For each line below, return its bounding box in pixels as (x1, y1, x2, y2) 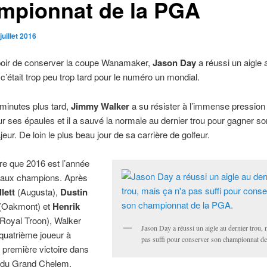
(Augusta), (14, 185, 60, 198)
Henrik (52, 200, 80, 213)
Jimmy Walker (70, 99, 129, 113)
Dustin (60, 185, 88, 199)
